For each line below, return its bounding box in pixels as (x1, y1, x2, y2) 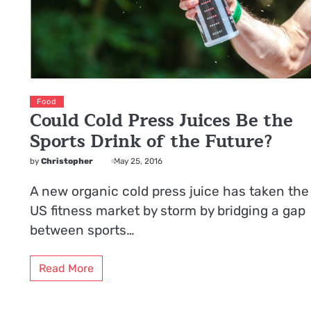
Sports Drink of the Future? (30, 127, 273, 156)
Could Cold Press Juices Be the (30, 106, 294, 135)
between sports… (30, 222, 135, 239)
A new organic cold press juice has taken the (30, 183, 310, 200)
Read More (39, 261, 94, 275)
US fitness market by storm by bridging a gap (30, 203, 306, 219)
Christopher (41, 156, 94, 166)
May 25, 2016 (114, 156, 163, 166)
